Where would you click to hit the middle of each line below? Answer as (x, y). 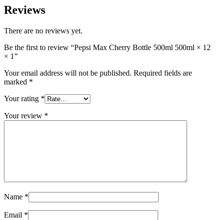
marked (16, 82)
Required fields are (163, 73)
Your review (24, 115)
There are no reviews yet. (43, 30)
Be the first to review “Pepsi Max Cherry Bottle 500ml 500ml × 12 (107, 47)
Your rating (22, 98)
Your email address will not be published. (68, 73)
